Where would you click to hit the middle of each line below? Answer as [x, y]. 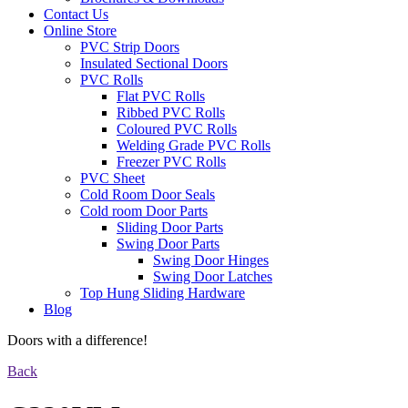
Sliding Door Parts [170, 228]
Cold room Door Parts [144, 211]
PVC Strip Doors [130, 47]
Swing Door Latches [213, 277]
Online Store [80, 31]
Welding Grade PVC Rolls [194, 146]
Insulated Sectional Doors [154, 64]
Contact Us [76, 15]
